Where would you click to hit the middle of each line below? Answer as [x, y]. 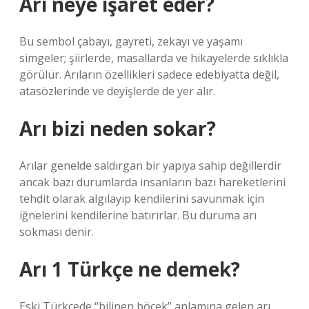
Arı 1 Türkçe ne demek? [130, 269]
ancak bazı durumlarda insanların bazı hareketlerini [152, 182]
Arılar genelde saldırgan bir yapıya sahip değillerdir [150, 166]
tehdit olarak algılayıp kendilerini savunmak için [142, 199]
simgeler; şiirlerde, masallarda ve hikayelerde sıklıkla [154, 58]
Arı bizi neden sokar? [118, 128]
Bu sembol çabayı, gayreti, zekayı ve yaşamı [131, 41]
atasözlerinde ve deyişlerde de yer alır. [117, 91]
